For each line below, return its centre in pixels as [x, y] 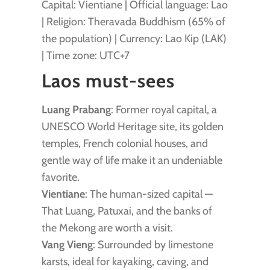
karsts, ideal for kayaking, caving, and [125, 262]
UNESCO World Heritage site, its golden [132, 127]
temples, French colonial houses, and [124, 144]
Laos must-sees [108, 80]
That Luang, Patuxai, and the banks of [127, 211]
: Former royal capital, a [164, 110]
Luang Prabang [76, 110]
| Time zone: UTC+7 [85, 55]
